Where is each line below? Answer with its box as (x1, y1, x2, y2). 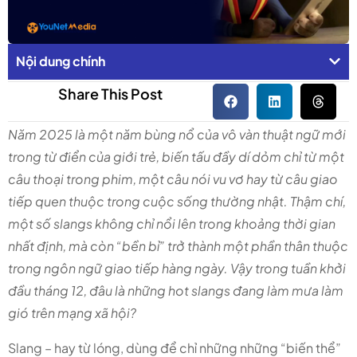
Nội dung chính (16, 53, 105, 70)
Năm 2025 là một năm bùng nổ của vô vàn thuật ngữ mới (8, 126, 346, 143)
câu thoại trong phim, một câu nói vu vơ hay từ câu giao (8, 171, 338, 188)
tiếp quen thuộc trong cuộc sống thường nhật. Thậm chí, (8, 193, 346, 210)
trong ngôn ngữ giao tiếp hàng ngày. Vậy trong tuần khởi (8, 260, 346, 277)
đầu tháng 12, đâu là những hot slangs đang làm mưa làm (8, 282, 343, 300)
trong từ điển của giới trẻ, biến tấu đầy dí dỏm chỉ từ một (8, 148, 344, 166)
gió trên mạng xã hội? (8, 304, 136, 322)
